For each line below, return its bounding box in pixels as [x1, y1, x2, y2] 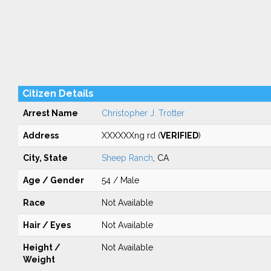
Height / [22, 243, 60, 252]
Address [22, 131, 59, 140]
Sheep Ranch [101, 153, 153, 163]
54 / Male [101, 175, 139, 185]
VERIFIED [160, 131, 198, 140]
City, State [22, 153, 68, 163]
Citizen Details [22, 88, 94, 99]
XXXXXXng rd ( [101, 131, 160, 140]
